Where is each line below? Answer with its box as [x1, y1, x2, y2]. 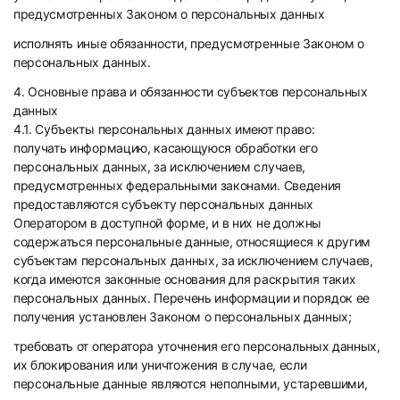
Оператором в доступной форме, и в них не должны [13, 215, 321, 230]
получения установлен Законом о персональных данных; [13, 309, 352, 324]
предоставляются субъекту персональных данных [13, 196, 313, 212]
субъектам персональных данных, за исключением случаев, [13, 253, 373, 268]
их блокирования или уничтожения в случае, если [13, 357, 307, 372]
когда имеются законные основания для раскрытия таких [13, 271, 356, 287]
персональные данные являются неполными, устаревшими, [13, 376, 368, 391]
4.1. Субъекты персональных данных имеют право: [13, 121, 315, 137]
